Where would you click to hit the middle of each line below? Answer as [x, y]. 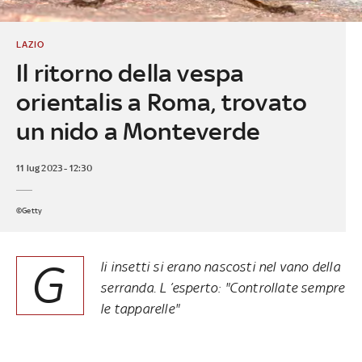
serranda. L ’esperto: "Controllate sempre [223, 287]
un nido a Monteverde [138, 131]
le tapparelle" [140, 308]
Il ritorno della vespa [130, 73]
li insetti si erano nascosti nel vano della [220, 266]
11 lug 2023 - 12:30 [54, 168]
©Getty [29, 210]
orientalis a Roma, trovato [162, 102]
